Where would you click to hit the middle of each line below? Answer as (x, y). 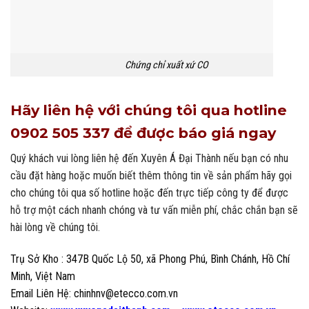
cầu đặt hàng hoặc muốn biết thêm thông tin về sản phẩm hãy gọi (151, 176)
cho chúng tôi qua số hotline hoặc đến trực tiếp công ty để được (149, 193)
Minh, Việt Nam (43, 277)
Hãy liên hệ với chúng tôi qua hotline (149, 110)
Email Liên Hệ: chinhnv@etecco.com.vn (94, 294)
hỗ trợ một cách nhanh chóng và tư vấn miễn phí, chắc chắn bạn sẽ (154, 210)
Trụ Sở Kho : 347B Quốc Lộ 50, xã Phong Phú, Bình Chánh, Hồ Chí (150, 259)
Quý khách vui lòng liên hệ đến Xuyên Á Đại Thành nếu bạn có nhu (149, 159)
